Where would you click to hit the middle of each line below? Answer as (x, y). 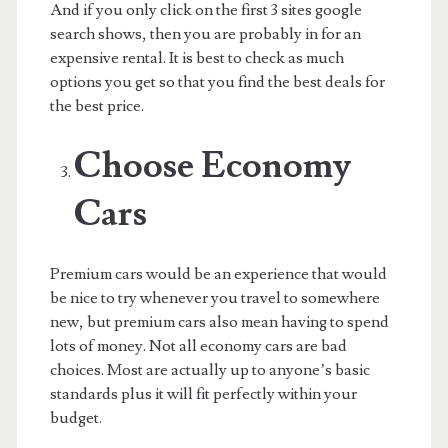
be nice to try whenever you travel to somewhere (214, 297)
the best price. (96, 105)
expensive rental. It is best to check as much (196, 57)
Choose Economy (212, 165)
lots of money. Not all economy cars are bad (198, 345)
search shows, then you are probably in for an (205, 33)
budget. (75, 417)
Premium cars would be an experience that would (218, 273)
